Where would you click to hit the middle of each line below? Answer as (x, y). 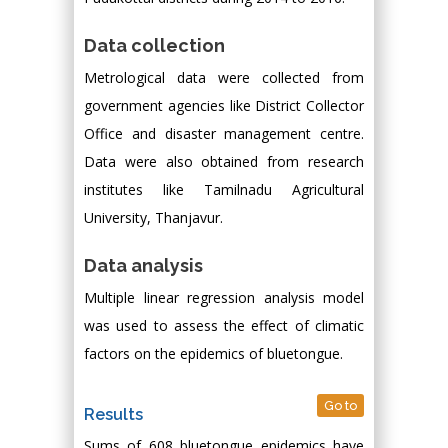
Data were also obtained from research (224, 161)
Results (113, 414)
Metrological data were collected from (224, 77)
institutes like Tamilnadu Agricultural (224, 189)
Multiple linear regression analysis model (224, 297)
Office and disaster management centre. (224, 133)
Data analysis (143, 265)
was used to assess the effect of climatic (224, 325)
